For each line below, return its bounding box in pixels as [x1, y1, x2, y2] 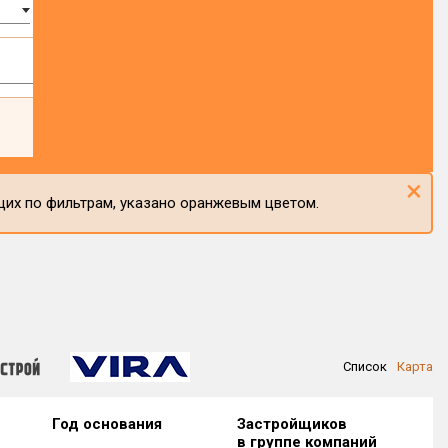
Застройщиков [236, 415, 347, 433]
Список [343, 359, 387, 374]
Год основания [52, 415, 163, 433]
